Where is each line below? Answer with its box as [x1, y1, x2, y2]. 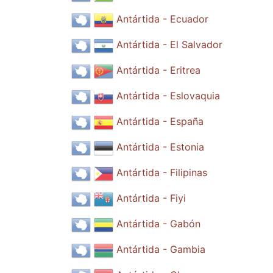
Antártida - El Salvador [116, 38, 222, 51]
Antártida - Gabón [116, 218, 200, 230]
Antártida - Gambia [116, 243, 205, 256]
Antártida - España [116, 115, 204, 128]
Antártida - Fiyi [116, 192, 186, 205]
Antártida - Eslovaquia [116, 90, 220, 102]
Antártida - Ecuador [116, 13, 208, 26]
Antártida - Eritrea [116, 64, 200, 77]
